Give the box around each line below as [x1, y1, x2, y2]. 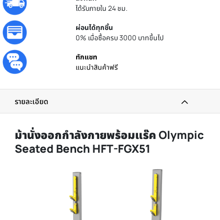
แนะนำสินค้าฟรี [76, 62, 118, 72]
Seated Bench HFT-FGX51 [15, 141, 150, 157]
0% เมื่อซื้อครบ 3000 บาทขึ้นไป [76, 33, 164, 43]
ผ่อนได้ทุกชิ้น [76, 23, 113, 32]
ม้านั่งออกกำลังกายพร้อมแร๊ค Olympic [15, 127, 204, 143]
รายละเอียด [15, 96, 48, 107]
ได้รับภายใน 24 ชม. [76, 3, 128, 13]
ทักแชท [76, 52, 98, 62]
